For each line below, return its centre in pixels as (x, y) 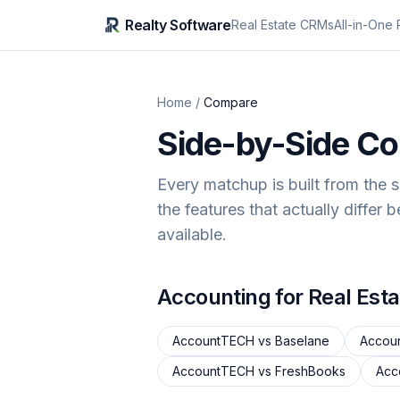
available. (192, 234)
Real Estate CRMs (283, 25)
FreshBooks (310, 371)
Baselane (302, 341)
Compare (231, 102)
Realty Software (178, 25)
